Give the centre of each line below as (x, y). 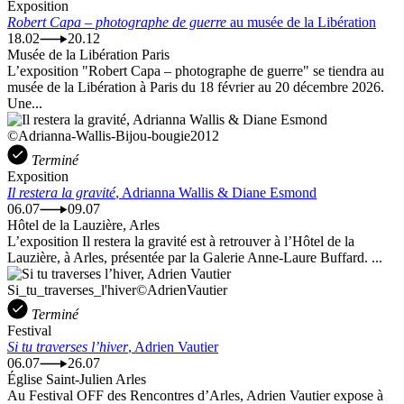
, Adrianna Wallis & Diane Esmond (216, 193)
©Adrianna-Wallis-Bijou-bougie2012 (113, 136)
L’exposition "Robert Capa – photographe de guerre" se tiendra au (196, 71)
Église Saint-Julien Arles (77, 380)
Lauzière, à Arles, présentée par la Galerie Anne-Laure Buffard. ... (195, 258)
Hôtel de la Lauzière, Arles (83, 225)
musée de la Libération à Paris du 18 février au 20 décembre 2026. (196, 87)
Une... (25, 104)
